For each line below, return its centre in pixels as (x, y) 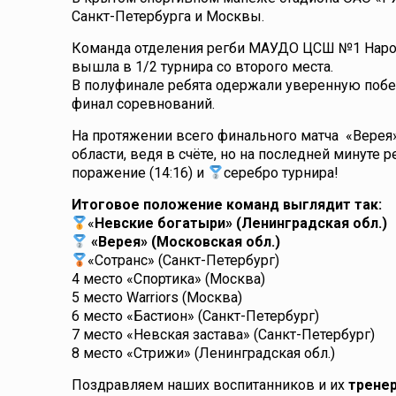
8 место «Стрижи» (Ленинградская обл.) (204, 353)
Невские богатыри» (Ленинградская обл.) (241, 223)
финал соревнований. (144, 104)
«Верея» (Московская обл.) (184, 242)
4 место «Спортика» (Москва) (169, 279)
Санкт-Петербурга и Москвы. (168, 16)
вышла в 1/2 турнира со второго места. (203, 67)
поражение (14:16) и (140, 173)
